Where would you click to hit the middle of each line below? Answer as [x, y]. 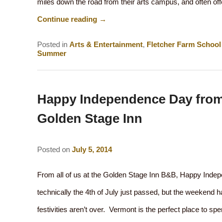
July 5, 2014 [92, 150]
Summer [52, 53]
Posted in [52, 44]
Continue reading [68, 19]
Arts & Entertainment [106, 44]
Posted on [54, 150]
